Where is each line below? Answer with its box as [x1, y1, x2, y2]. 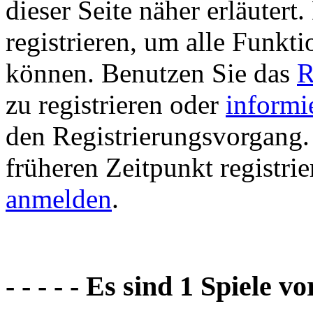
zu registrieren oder [6, 89, 226, 119]
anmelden [6, 183, 112, 214]
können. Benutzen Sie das [6, 57, 297, 88]
